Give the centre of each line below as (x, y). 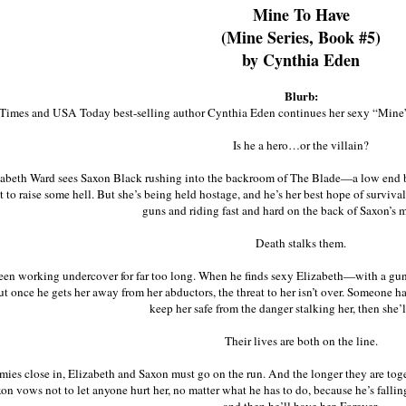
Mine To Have (301, 15)
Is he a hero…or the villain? (301, 145)
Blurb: (301, 97)
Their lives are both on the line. (301, 341)
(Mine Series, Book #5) (301, 38)
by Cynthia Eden (301, 60)
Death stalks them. (301, 243)
